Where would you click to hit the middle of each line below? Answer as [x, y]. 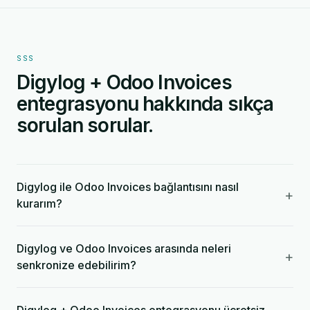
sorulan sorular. [85, 125]
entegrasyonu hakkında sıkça [145, 104]
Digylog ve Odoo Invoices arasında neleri [124, 248]
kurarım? [39, 203]
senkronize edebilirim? [76, 265]
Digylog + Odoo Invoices [124, 82]
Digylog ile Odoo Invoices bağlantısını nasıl [128, 187]
